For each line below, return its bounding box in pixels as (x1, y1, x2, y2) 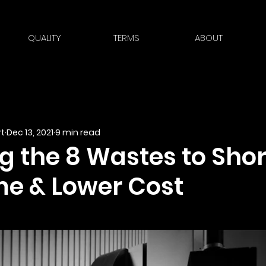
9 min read (55, 126, 100, 138)
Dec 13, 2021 (7, 126, 53, 138)
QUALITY (28, 31, 61, 44)
